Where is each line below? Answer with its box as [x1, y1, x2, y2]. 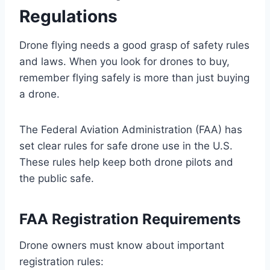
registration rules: [19, 255, 104, 268]
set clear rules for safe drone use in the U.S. [19, 139, 233, 152]
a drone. [19, 87, 60, 100]
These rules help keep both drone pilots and [19, 155, 233, 168]
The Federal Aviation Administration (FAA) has [19, 123, 242, 136]
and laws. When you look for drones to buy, [19, 55, 230, 67]
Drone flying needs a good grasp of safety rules [19, 39, 250, 51]
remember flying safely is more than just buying [19, 71, 250, 84]
